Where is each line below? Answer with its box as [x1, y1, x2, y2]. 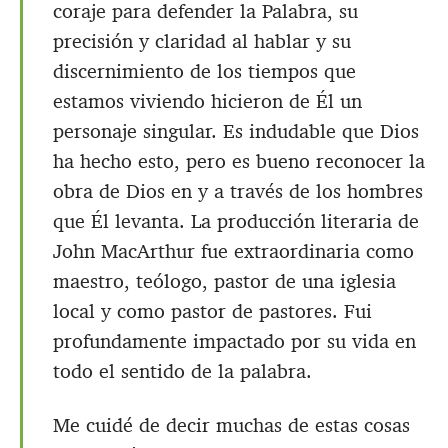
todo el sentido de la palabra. [53, 358, 312, 385]
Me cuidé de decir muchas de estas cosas [53, 412, 410, 439]
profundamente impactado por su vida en [53, 328, 416, 355]
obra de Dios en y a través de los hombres [53, 178, 423, 205]
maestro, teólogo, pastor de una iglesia [53, 268, 396, 295]
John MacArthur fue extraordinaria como [53, 238, 414, 265]
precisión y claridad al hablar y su [53, 28, 351, 55]
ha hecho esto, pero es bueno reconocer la [53, 148, 425, 175]
